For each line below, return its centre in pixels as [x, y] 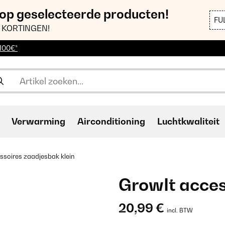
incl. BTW [180, 210]
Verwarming [38, 121]
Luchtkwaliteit [188, 121]
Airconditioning [111, 121]
